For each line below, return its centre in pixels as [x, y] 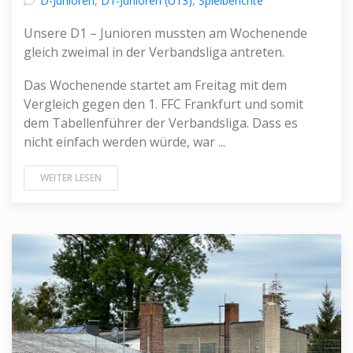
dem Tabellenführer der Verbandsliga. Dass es [161, 123]
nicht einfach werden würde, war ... [124, 142]
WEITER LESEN [71, 178]
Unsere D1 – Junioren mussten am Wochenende [165, 33]
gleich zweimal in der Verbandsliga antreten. [154, 52]
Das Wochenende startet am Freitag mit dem [155, 85]
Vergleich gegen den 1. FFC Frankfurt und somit [163, 104]
